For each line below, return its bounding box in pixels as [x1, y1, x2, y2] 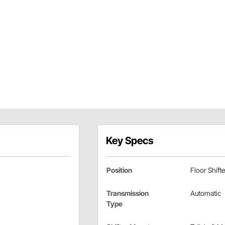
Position [106, 166, 132, 175]
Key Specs [105, 135, 154, 147]
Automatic [190, 189, 221, 198]
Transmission [106, 189, 149, 198]
